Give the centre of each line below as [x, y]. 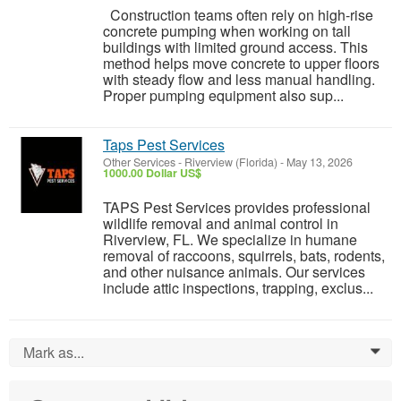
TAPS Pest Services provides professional [237, 208]
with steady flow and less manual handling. [239, 80]
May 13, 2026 [318, 162]
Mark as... [54, 353]
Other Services [139, 162]
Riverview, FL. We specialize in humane [230, 240]
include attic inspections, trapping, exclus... [238, 288]
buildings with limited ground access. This [235, 47]
